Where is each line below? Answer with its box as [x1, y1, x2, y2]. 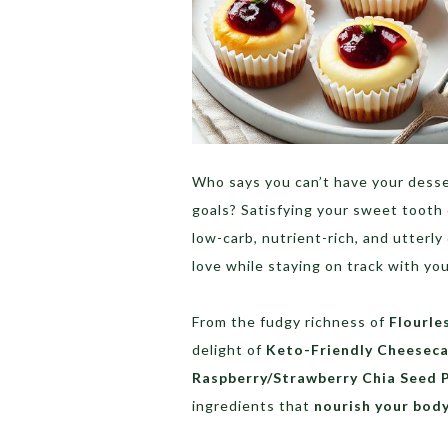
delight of [192, 341, 266, 359]
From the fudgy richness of [192, 313, 389, 331]
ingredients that [192, 397, 314, 415]
